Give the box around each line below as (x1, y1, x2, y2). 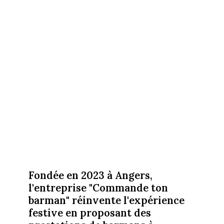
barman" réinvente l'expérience (28, 193, 184, 207)
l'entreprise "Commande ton (28, 180, 168, 194)
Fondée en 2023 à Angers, (28, 168, 152, 182)
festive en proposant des (28, 205, 151, 219)
